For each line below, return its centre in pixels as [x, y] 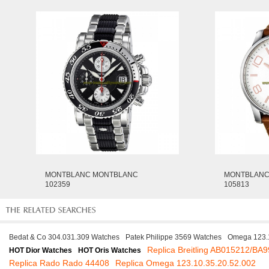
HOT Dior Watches [41, 250]
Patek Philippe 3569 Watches [174, 237]
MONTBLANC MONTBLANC [92, 175]
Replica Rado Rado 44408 [59, 263]
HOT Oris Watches [110, 250]
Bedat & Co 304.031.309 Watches [64, 237]
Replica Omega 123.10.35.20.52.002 [186, 263]
